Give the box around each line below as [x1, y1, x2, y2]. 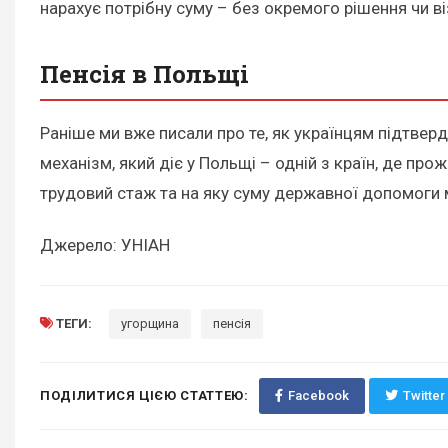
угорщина [121, 315, 179, 331]
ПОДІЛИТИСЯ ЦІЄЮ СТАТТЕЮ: [40, 387, 249, 403]
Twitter [402, 387, 445, 403]
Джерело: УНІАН [40, 234, 170, 255]
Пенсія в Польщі [40, 57, 255, 90]
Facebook [287, 387, 349, 403]
